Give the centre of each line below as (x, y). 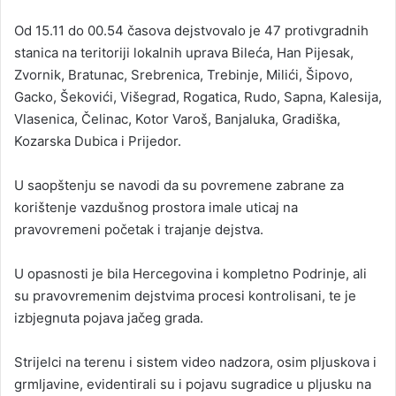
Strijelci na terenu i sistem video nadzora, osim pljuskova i (195, 362)
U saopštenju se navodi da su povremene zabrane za (179, 185)
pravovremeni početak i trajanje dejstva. (139, 229)
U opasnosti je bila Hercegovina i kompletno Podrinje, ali (190, 274)
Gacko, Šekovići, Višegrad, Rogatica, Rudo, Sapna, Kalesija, (198, 97)
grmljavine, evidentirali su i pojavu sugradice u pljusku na (193, 384)
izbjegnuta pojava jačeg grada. (109, 318)
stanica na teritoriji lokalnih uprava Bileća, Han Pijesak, (184, 53)
